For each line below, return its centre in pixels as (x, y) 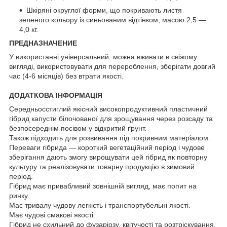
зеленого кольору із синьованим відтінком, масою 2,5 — (112, 20)
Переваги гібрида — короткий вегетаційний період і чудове (107, 147)
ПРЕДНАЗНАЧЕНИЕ (43, 43)
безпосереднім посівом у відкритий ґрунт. (78, 128)
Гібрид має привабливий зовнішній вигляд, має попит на (103, 186)
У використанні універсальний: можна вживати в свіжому (103, 56)
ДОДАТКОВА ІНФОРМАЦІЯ (56, 95)
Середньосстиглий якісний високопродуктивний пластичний (108, 109)
